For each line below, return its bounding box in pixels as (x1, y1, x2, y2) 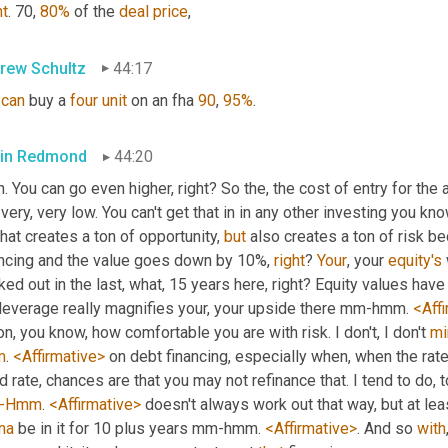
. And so (357, 419, 417, 439)
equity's (388, 251, 442, 271)
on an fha (127, 90, 198, 110)
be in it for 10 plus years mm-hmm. (14, 419, 265, 439)
